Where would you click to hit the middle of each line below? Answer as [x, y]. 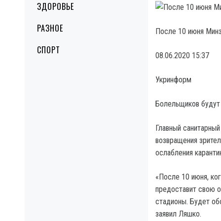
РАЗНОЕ [50, 28]
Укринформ [173, 80]
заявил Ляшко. [178, 214]
